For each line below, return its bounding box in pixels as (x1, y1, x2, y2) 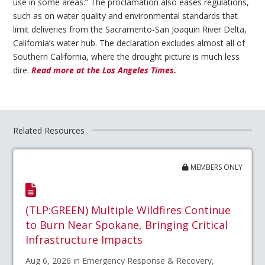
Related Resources (13, 124, 85, 136)
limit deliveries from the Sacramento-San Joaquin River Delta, (13, 24, 247, 35)
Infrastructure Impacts (25, 232, 143, 247)
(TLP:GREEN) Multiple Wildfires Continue (25, 202, 231, 217)
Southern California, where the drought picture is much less (13, 51, 240, 63)
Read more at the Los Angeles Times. (31, 64, 177, 76)
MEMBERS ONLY (188, 161, 243, 172)
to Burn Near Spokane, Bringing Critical (25, 217, 228, 232)
